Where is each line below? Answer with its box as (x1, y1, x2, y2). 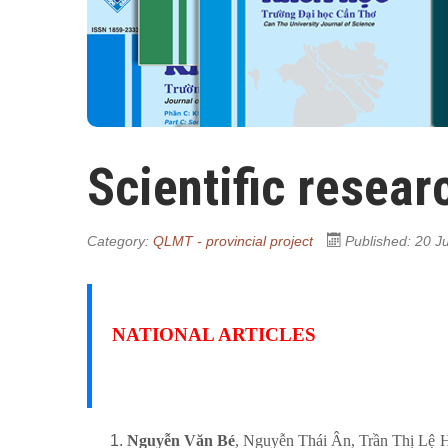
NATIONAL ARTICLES (112, 323, 316, 345)
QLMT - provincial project (153, 233, 313, 250)
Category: (87, 233, 153, 250)
